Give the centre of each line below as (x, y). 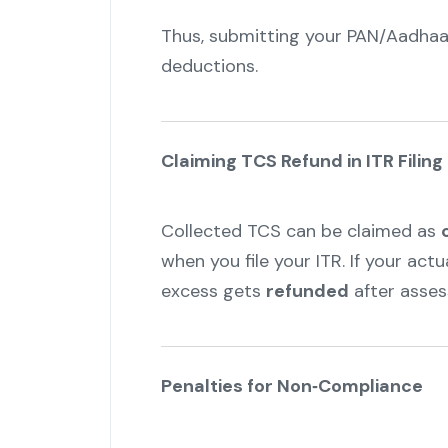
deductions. (209, 66)
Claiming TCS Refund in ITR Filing (301, 161)
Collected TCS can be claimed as (300, 231)
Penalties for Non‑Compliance (291, 386)
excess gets (213, 291)
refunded (307, 291)
